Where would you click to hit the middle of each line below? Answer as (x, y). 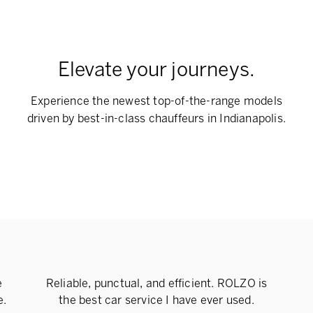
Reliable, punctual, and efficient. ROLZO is (156, 283)
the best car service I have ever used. (156, 300)
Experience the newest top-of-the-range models (156, 101)
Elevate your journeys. (156, 69)
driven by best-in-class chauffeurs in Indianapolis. (156, 118)
